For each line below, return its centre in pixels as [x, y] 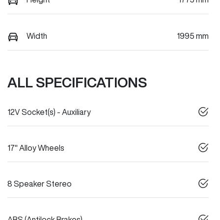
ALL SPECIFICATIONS [77, 82]
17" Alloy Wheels [36, 148]
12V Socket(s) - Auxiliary [49, 112]
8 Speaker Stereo [40, 184]
